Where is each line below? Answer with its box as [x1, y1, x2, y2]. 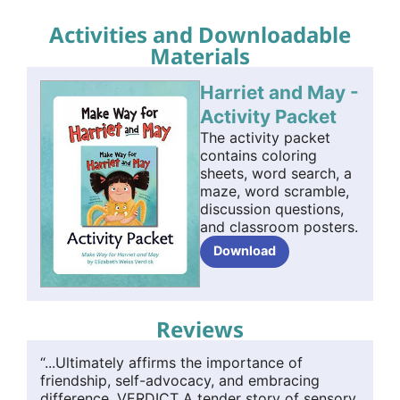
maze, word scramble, [200, 181, 349, 200]
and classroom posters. [200, 217, 358, 236]
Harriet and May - [200, 80, 359, 104]
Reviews [156, 313, 244, 344]
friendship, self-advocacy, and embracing [40, 371, 320, 389]
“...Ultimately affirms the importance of [40, 353, 303, 371]
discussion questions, [200, 199, 344, 218]
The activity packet [200, 128, 330, 146]
